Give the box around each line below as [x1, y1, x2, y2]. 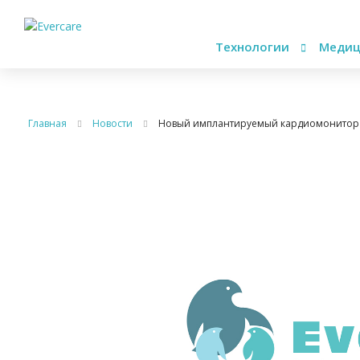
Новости [92, 117, 133, 130]
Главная [28, 117, 67, 130]
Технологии [215, 39, 292, 55]
